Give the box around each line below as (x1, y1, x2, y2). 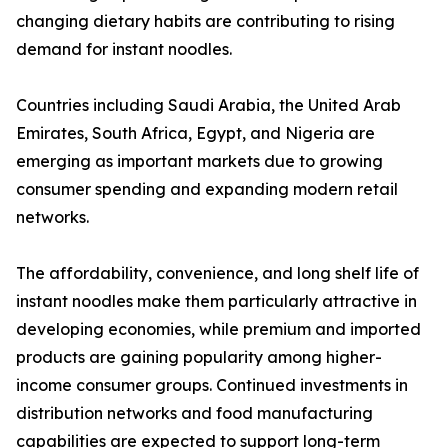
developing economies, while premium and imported (16, 319, 421, 340)
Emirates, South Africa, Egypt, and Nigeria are (16, 123, 375, 144)
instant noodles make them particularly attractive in (16, 291, 417, 312)
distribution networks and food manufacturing (16, 403, 373, 424)
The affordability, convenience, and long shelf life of (16, 263, 419, 284)
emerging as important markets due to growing (16, 151, 383, 172)
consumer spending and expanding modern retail (16, 179, 398, 200)
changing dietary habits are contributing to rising (16, 11, 395, 32)
